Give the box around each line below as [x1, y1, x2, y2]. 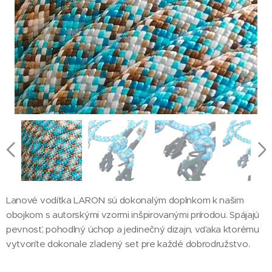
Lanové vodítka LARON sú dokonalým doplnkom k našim [6, 194, 244, 206]
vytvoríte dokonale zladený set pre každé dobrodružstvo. [6, 238, 257, 250]
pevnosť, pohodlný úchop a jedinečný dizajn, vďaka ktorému [6, 223, 259, 235]
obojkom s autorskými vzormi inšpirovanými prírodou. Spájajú [6, 209, 260, 220]
